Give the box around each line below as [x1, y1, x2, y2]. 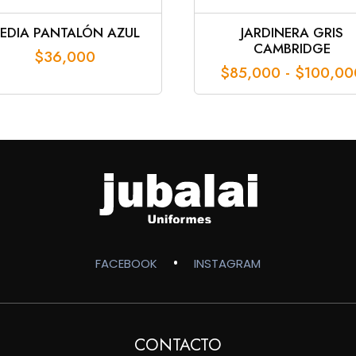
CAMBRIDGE [253, 38, 331, 58]
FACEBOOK [95, 254, 157, 272]
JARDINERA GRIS [240, 22, 343, 42]
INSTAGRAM [194, 254, 261, 272]
